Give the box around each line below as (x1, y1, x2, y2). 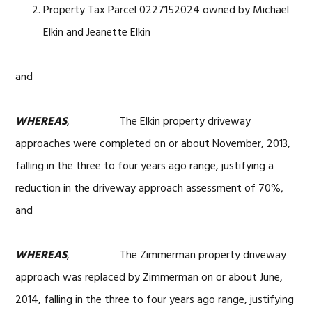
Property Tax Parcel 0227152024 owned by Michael (43, 1, 290, 19)
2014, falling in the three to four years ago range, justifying (15, 291, 295, 309)
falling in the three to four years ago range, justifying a (15, 157, 274, 175)
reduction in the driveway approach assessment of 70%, (15, 180, 284, 198)
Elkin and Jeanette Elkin (43, 24, 151, 42)
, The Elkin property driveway (67, 113, 251, 131)
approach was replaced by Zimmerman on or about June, (15, 269, 283, 287)
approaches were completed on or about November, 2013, (15, 135, 291, 153)
